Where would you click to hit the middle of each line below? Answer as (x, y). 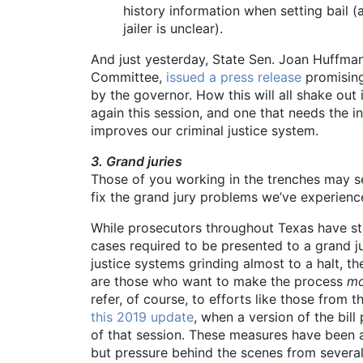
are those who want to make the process (219, 282)
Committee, (128, 77)
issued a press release (234, 77)
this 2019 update (142, 317)
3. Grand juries (137, 162)
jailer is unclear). (173, 29)
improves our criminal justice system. (205, 131)
